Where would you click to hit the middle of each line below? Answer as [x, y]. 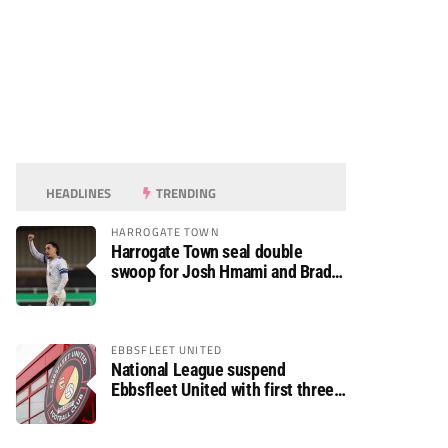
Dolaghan [143, 291]
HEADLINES [77, 193]
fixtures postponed [177, 409]
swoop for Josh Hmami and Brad [221, 271]
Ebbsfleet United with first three [222, 389]
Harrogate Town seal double [207, 251]
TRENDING [185, 193]
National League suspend [198, 369]
